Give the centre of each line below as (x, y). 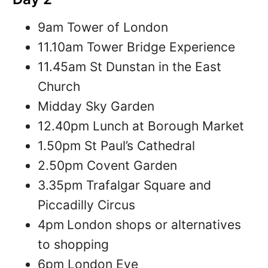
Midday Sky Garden (96, 106)
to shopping (73, 245)
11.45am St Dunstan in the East (129, 67)
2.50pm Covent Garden (107, 166)
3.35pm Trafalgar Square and (124, 185)
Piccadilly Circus (86, 205)
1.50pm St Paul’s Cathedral (116, 146)
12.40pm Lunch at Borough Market (141, 126)
